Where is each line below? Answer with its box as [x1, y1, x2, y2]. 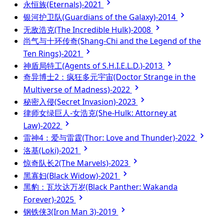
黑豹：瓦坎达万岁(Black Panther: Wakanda [23, 181, 178, 192]
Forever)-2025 [23, 194, 76, 205]
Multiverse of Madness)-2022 [23, 84, 132, 95]
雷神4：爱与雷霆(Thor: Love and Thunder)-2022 [23, 132, 197, 143]
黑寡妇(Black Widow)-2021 [23, 170, 120, 181]
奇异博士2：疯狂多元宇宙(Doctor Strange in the [23, 71, 196, 82]
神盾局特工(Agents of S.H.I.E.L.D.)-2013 [23, 60, 164, 71]
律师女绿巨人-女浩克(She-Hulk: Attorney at [23, 107, 177, 118]
